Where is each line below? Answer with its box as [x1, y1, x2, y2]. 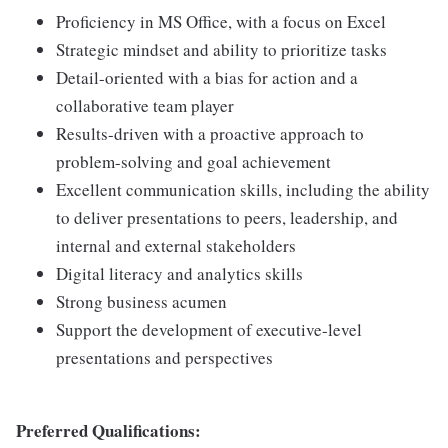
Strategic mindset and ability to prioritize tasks [56, 37, 387, 61]
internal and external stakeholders [56, 233, 296, 257]
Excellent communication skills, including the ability [56, 177, 430, 201]
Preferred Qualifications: [16, 417, 201, 443]
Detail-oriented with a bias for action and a [56, 65, 358, 89]
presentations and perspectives [56, 345, 273, 369]
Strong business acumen [56, 289, 227, 313]
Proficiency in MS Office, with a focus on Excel [56, 9, 386, 33]
